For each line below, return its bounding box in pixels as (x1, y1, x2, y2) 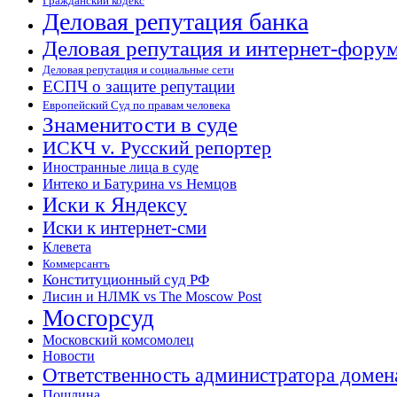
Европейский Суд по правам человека (43, 99, 230, 113)
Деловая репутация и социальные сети (43, 64, 234, 77)
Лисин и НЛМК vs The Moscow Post (43, 289, 261, 305)
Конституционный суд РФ (43, 271, 209, 289)
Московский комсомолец (43, 332, 194, 348)
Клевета (43, 239, 91, 255)
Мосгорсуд (43, 305, 154, 332)
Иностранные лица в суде (43, 160, 198, 175)
